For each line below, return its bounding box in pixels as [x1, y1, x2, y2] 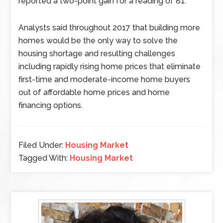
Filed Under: [18, 140, 66, 150]
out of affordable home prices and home [18, 88, 170, 97]
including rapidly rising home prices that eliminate [18, 62, 201, 71]
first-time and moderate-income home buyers [18, 75, 191, 84]
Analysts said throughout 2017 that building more [18, 23, 201, 32]
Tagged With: [18, 153, 70, 163]
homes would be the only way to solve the [18, 36, 178, 45]
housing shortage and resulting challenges [18, 49, 176, 58]
